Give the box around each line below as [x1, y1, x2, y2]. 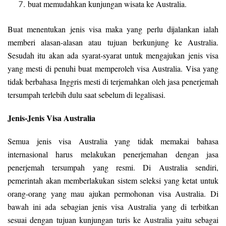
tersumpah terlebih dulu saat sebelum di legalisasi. [8, 89, 165, 100]
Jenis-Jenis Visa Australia [8, 112, 95, 124]
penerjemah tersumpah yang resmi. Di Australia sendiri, [8, 162, 218, 173]
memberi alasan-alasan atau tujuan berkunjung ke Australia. [8, 37, 218, 48]
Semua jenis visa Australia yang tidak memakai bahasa [8, 136, 218, 147]
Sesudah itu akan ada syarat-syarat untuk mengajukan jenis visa [8, 50, 218, 61]
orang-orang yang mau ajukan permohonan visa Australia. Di [8, 188, 218, 199]
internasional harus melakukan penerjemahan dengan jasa [8, 149, 218, 160]
